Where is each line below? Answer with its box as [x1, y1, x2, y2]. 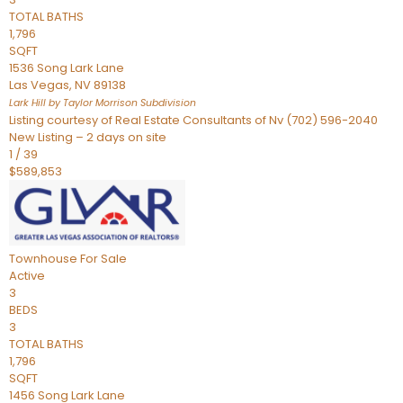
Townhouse [9, 250, 77, 267]
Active [9, 267, 45, 284]
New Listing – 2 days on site [9, 129, 166, 146]
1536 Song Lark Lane [9, 59, 124, 76]
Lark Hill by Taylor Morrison [9, 96, 138, 110]
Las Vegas [9, 76, 69, 94]
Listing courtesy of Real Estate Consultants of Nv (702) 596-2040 [9, 112, 378, 129]
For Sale [80, 250, 127, 267]
